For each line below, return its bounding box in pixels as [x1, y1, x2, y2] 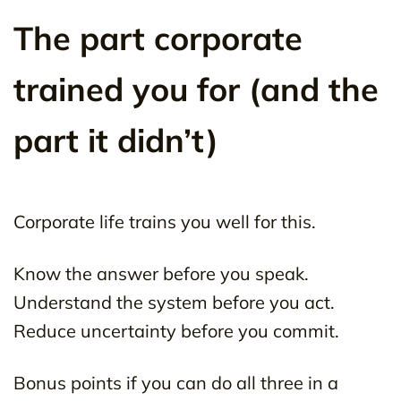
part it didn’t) [13, 120, 218, 161]
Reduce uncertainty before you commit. [13, 320, 339, 343]
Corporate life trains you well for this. [13, 210, 316, 234]
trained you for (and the [13, 69, 379, 110]
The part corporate [13, 18, 303, 59]
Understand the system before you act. [13, 291, 335, 314]
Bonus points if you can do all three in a [13, 371, 338, 395]
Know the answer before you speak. [13, 262, 309, 286]
